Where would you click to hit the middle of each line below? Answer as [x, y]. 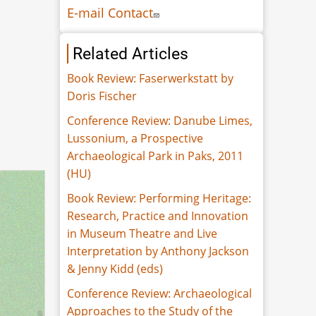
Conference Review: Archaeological [160, 293]
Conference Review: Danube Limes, [160, 120]
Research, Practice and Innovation [158, 215]
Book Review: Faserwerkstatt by [151, 78]
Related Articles [131, 53]
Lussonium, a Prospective [135, 138]
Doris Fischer [102, 96]
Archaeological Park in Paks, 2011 [156, 156]
